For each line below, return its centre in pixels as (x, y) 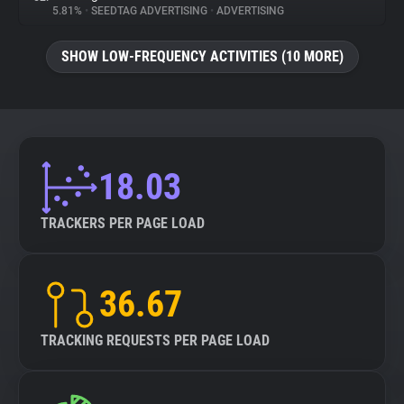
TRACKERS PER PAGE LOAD (123, 223)
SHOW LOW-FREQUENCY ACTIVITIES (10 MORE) (202, 56)
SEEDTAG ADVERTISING (149, 11)
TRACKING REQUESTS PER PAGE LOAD (155, 340)
